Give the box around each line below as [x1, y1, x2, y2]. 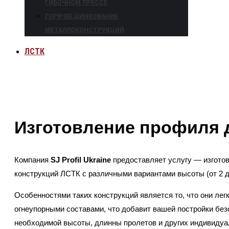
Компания [14, 155, 51, 165]
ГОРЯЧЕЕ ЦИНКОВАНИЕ [45, 13, 118, 20]
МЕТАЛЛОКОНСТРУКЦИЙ [45, 27, 124, 34]
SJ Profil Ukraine [51, 155, 111, 165]
